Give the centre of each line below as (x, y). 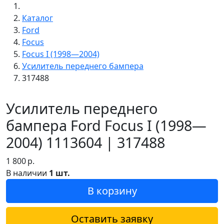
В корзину (112, 190)
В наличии (27, 173)
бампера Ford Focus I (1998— (106, 125)
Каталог (37, 18)
